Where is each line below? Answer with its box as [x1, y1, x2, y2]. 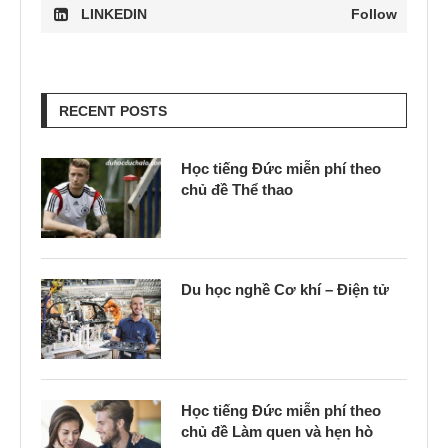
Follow [351, 6, 397, 22]
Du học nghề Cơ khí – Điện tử [181, 281, 389, 298]
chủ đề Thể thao [181, 181, 293, 198]
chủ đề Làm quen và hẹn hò [181, 423, 373, 440]
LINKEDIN [81, 6, 147, 22]
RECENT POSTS [59, 103, 167, 119]
